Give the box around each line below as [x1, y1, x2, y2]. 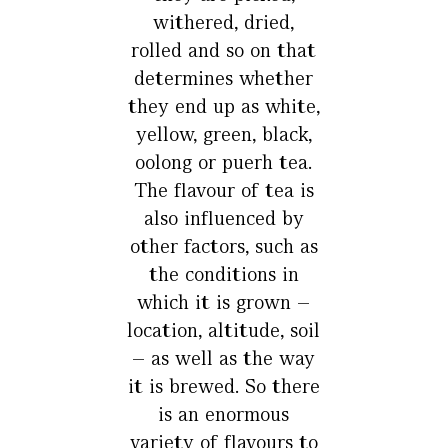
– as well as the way [132, 345, 316, 371]
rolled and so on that [131, 37, 317, 63]
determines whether [134, 65, 314, 91]
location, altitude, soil [127, 317, 321, 343]
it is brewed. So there [127, 373, 320, 399]
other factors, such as [129, 233, 318, 259]
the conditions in [148, 261, 299, 287]
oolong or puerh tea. [135, 149, 313, 175]
